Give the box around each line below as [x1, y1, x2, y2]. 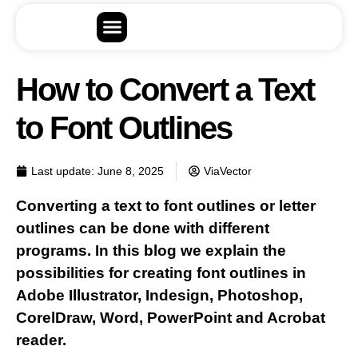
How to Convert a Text [16, 71, 314, 107]
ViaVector [204, 164, 252, 177]
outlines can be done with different [16, 219, 269, 237]
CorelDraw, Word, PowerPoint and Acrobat [16, 308, 325, 326]
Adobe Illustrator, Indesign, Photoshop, [16, 286, 303, 304]
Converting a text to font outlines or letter [16, 197, 316, 214]
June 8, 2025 [97, 164, 164, 177]
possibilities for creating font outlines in [16, 264, 306, 281]
